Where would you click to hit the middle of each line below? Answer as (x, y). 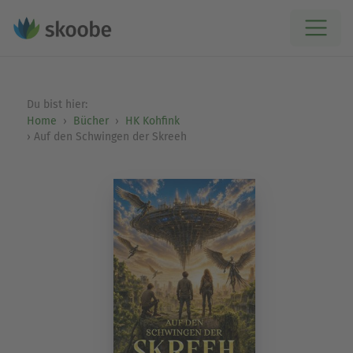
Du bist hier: (58, 104)
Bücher (91, 121)
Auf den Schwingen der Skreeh (110, 137)
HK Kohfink (152, 121)
